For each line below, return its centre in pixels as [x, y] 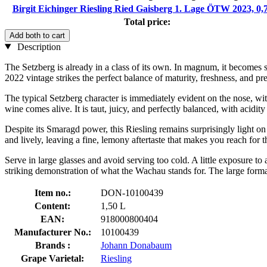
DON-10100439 [132, 193]
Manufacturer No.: [52, 232]
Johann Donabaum [136, 245]
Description [38, 46]
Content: [52, 206]
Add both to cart [37, 35]
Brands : [52, 245]
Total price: [147, 21]
